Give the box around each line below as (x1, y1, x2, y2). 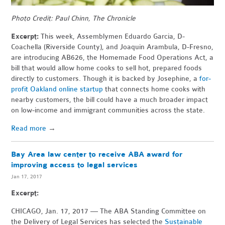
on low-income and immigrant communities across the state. (11, 106, 205, 115)
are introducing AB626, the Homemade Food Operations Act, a (11, 53, 214, 62)
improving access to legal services (11, 160, 138, 170)
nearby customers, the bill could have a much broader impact (11, 95, 208, 104)
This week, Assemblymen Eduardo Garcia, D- (41, 32, 185, 41)
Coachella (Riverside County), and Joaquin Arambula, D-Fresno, (11, 43, 214, 52)
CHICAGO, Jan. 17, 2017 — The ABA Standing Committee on (11, 207, 206, 216)
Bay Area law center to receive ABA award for (11, 150, 183, 160)
